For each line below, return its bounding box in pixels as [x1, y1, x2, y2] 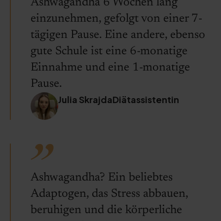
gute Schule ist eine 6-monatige [31, 45, 187, 57]
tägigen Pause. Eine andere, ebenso [31, 29, 205, 41]
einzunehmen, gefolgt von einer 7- [31, 13, 202, 25]
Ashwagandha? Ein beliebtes [31, 172, 173, 184]
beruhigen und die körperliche [31, 204, 182, 216]
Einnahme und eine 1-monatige [31, 62, 190, 74]
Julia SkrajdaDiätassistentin [58, 94, 179, 105]
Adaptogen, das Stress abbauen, [31, 188, 188, 200]
